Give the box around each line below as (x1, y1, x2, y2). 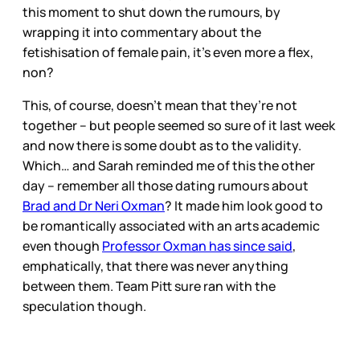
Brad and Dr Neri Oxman (22, 196, 165, 215)
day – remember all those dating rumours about (22, 176, 309, 194)
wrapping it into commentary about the (22, 22, 261, 41)
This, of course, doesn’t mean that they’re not (22, 96, 297, 114)
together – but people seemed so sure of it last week (22, 116, 335, 134)
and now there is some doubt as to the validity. (22, 136, 301, 154)
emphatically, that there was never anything (22, 256, 288, 275)
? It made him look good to (165, 196, 323, 215)
